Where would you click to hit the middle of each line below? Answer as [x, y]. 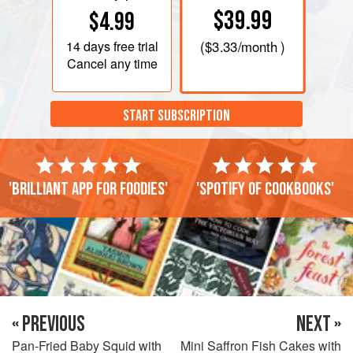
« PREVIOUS [48, 324]
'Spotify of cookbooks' [265, 189]
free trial [134, 46]
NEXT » [319, 324]
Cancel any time [112, 63]
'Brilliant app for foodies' [88, 189]
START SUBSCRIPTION [176, 116]
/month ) [261, 47]
